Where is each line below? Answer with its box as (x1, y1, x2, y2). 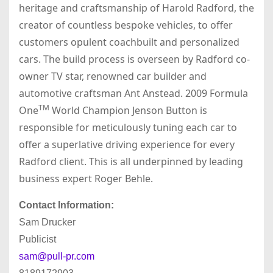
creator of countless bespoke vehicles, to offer (19, 18, 233, 32)
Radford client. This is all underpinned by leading (19, 155, 243, 169)
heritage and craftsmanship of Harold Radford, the (19, 1, 254, 15)
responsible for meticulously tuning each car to (19, 121, 237, 135)
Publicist (19, 234, 56, 245)
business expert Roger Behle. (19, 172, 153, 186)
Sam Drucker (19, 217, 76, 228)
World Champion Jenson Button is (49, 104, 207, 118)
